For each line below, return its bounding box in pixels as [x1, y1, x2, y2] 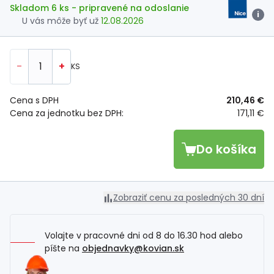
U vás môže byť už [22, 15, 101, 28]
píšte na [45, 242, 82, 255]
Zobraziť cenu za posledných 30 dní [113, 191, 264, 204]
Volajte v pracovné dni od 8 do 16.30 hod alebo [45, 229, 243, 242]
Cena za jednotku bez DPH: [10, 107, 124, 120]
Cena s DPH [10, 94, 59, 107]
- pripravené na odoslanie [72, 2, 189, 15]
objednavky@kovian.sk [82, 242, 184, 255]
